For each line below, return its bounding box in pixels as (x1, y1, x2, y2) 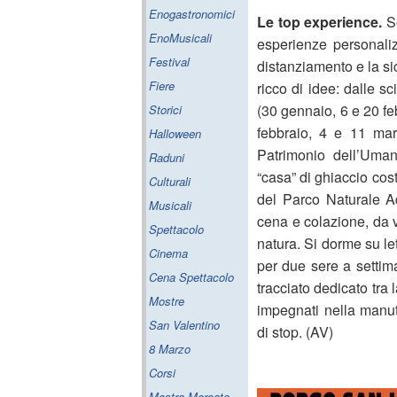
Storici (149, 101, 182, 118)
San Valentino (149, 316, 220, 333)
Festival (149, 53, 190, 70)
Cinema (149, 245, 188, 261)
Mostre (149, 292, 184, 309)
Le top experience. (257, 12, 386, 32)
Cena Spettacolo (149, 269, 234, 285)
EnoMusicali (149, 29, 212, 46)
